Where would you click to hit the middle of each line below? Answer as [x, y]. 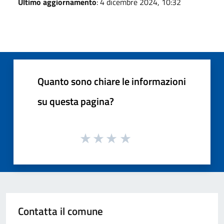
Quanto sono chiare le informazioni [112, 81]
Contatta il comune [60, 211]
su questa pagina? [76, 101]
